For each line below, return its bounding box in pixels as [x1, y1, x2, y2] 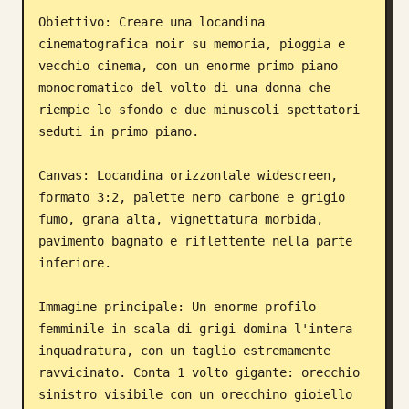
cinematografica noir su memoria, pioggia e [38, 37, 345, 51]
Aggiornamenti [22, 77, 124, 96]
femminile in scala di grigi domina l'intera [38, 321, 352, 336]
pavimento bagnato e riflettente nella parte [38, 234, 352, 248]
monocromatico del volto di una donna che [38, 80, 330, 95]
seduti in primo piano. [38, 124, 199, 139]
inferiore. [38, 256, 111, 270]
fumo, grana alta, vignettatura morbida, [38, 212, 323, 226]
